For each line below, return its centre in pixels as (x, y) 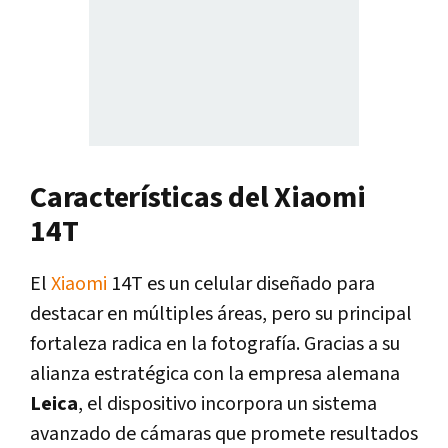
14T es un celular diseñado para (241, 283)
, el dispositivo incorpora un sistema (227, 403)
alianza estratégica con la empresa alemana (215, 373)
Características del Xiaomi (198, 197)
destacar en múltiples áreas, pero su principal (221, 313)
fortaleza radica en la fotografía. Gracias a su (215, 343)
